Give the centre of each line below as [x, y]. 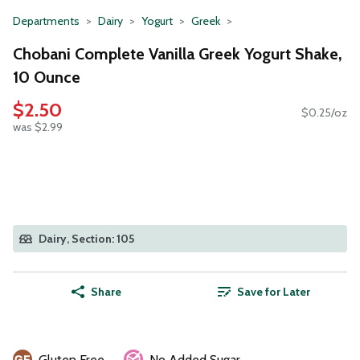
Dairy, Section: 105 [86, 239]
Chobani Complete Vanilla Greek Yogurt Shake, [178, 53]
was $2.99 [38, 127]
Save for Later [273, 292]
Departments [46, 21]
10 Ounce [47, 77]
